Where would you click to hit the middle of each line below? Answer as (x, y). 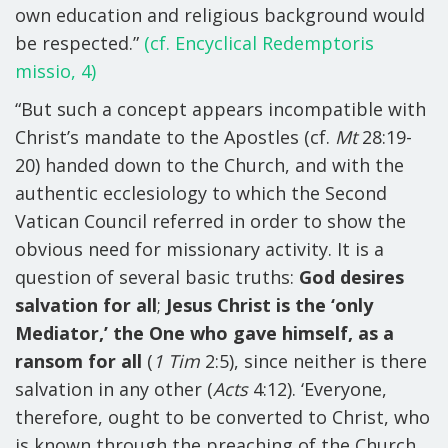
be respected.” (79, 43)
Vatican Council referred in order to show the (210, 221)
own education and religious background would (220, 15)
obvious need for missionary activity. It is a (199, 249)
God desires (351, 277)
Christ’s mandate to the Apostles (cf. (175, 137)
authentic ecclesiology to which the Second (201, 193)
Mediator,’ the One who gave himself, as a (204, 333)
